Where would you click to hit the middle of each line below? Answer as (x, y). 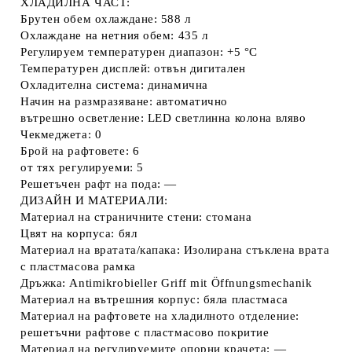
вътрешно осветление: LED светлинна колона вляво (163, 118)
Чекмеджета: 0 (61, 134)
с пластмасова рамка (78, 266)
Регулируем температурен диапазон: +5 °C (139, 52)
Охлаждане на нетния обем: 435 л (114, 35)
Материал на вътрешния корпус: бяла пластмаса (154, 299)
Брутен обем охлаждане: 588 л (106, 19)
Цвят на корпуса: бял (79, 233)
